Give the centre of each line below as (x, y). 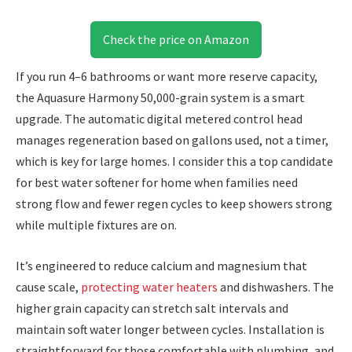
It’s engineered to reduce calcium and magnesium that (161, 265)
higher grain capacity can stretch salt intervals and (152, 308)
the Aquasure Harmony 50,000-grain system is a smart (160, 98)
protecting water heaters (150, 286)
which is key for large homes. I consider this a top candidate (174, 161)
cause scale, (48, 286)
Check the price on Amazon (176, 40)
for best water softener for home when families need (157, 183)
